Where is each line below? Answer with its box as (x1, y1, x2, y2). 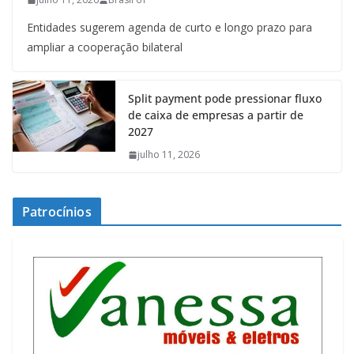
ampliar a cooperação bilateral (27, 40, 183, 55)
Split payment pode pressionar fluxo (128, 91, 322, 107)
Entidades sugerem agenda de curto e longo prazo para (27, 20, 312, 36)
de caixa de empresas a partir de (128, 107, 303, 123)
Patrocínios (22, 203, 92, 221)
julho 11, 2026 (137, 148, 200, 162)
